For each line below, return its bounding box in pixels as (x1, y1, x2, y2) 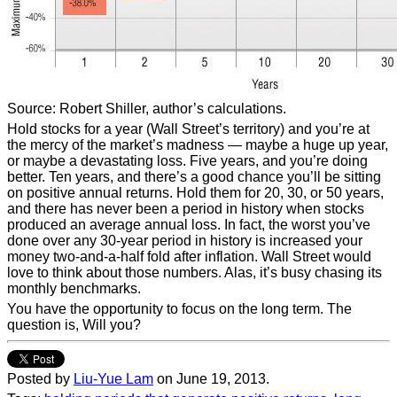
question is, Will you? (7, 317, 141, 332)
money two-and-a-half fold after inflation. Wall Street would (7, 249, 371, 264)
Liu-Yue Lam (74, 371, 153, 386)
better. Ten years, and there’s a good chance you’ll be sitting (7, 169, 381, 184)
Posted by (7, 371, 74, 386)
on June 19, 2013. (153, 371, 269, 386)
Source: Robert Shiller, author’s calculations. (7, 101, 286, 116)
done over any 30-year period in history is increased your (7, 233, 362, 248)
